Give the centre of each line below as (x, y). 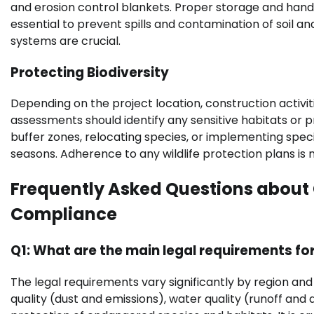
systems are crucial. (66, 41)
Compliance (64, 214)
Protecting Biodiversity (90, 72)
